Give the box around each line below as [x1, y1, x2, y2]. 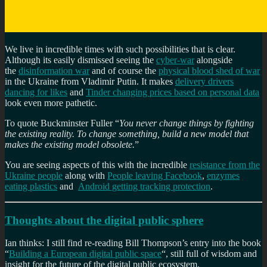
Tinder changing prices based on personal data [86, 86, 259, 97]
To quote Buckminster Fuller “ [5, 117, 119, 128]
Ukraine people [5, 170, 63, 181]
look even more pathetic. [5, 97, 97, 108]
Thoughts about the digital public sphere [5, 213, 203, 226]
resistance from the [190, 159, 260, 170]
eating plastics [5, 181, 57, 191]
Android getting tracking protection [78, 181, 210, 191]
